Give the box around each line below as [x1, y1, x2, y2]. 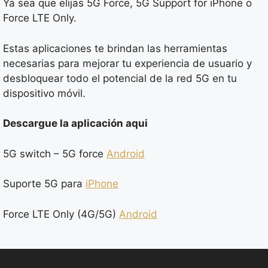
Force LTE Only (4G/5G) [3, 208, 119, 220]
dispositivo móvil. [3, 87, 86, 99]
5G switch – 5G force [3, 147, 106, 160]
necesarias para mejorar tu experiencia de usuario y [3, 57, 252, 69]
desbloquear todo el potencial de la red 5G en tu [3, 72, 237, 84]
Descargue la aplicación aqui [3, 117, 148, 129]
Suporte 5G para [3, 178, 86, 190]
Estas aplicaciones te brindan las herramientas [3, 42, 227, 54]
